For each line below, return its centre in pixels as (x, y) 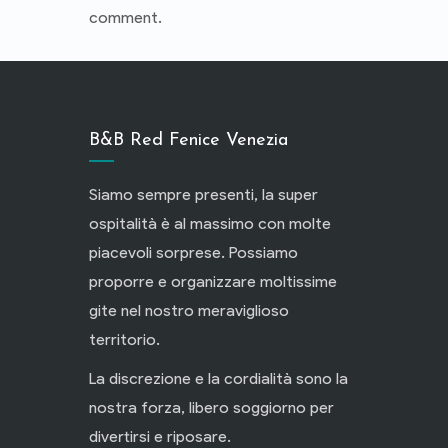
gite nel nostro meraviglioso (189, 310)
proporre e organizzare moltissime (213, 281)
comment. (125, 17)
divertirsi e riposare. (160, 436)
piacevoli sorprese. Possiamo (193, 252)
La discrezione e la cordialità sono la (218, 378)
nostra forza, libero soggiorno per (211, 407)
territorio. (124, 339)
